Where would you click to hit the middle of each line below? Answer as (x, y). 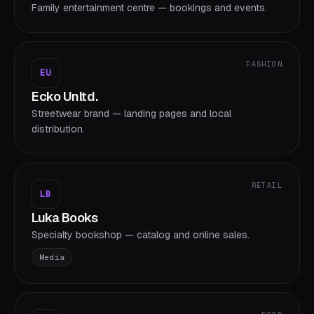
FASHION (264, 64)
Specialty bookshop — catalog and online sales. (141, 235)
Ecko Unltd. (65, 96)
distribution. (58, 129)
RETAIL (267, 185)
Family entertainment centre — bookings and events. (149, 8)
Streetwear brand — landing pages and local (131, 114)
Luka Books (65, 218)
